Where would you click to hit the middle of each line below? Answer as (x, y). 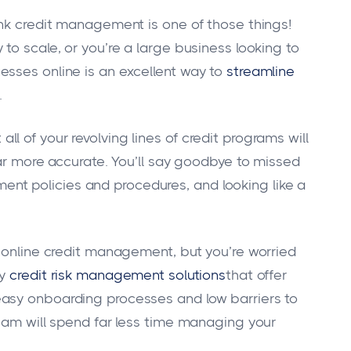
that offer (257, 275)
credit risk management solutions (118, 275)
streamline (261, 71)
